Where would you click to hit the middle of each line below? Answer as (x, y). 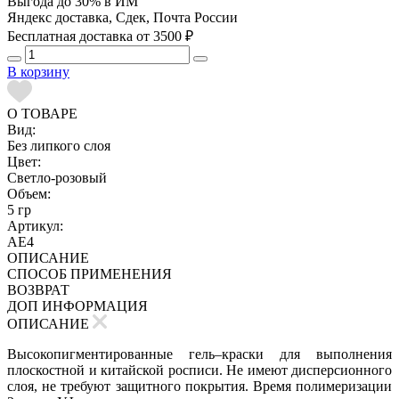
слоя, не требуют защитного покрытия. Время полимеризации (199, 386)
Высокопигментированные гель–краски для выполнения (199, 354)
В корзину (38, 71)
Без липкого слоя (59, 145)
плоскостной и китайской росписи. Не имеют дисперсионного (199, 370)
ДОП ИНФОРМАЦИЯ (77, 305)
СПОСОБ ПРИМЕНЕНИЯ (90, 273)
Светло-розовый (57, 177)
